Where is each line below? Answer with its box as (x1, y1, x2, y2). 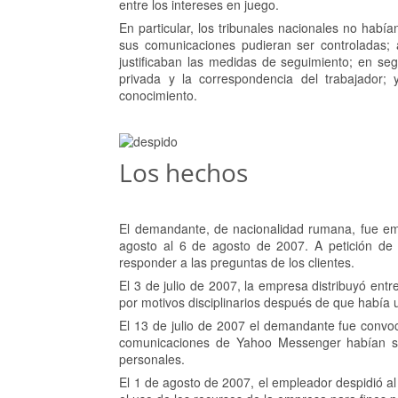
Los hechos (119, 155, 255, 190)
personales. (119, 350, 186, 369)
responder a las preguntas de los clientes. (119, 253, 355, 272)
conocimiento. (119, 86, 198, 105)
